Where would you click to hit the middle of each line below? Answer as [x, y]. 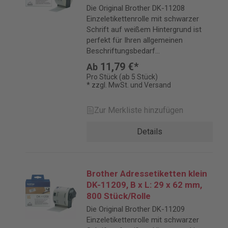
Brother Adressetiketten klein [147, 174]
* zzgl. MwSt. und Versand [129, 85]
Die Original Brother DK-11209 [136, 209]
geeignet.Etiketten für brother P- [140, 62]
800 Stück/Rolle [119, 196]
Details [150, 132]
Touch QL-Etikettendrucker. [132, 72]
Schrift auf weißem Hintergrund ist [144, 30]
